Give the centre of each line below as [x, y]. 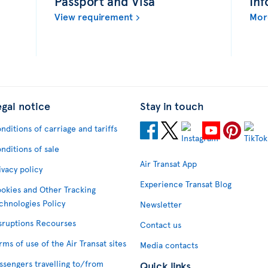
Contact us [161, 224]
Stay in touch [172, 105]
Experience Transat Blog [186, 184]
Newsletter [161, 204]
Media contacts [169, 245]
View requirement [93, 16]
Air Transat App [168, 163]
